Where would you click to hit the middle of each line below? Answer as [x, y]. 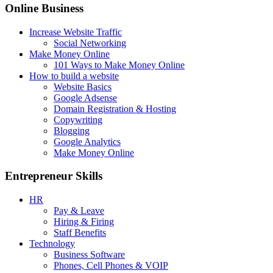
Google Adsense [85, 97]
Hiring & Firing [84, 222]
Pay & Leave [79, 211]
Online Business [44, 8]
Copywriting [78, 119]
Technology [52, 244]
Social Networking [90, 43]
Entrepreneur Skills [54, 176]
